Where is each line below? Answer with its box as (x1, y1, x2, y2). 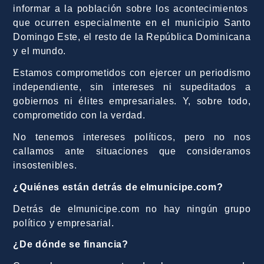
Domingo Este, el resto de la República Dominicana (13, 32, 251, 42)
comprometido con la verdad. (13, 110, 146, 121)
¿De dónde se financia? (13, 239, 128, 250)
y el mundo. (13, 46, 67, 57)
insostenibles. (13, 160, 77, 170)
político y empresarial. (13, 217, 114, 228)
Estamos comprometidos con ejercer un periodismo (13, 68, 251, 78)
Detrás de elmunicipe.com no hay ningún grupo (13, 203, 251, 214)
